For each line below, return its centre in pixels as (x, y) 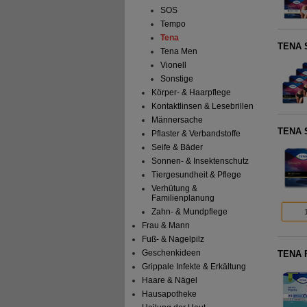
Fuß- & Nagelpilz (173, 240)
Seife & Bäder (177, 148)
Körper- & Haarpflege (191, 93)
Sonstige (176, 79)
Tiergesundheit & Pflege (196, 175)
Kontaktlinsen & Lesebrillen (202, 107)
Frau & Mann (166, 226)
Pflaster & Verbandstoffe (196, 134)
